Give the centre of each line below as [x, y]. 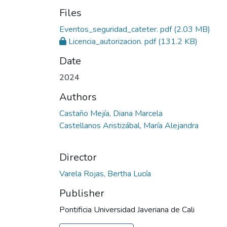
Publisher [82, 193]
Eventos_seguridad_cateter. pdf [116, 29]
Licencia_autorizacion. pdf [112, 41]
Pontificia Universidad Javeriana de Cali [127, 210]
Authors [78, 97]
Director [78, 157]
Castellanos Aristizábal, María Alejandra [129, 125]
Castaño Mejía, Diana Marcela [111, 113]
